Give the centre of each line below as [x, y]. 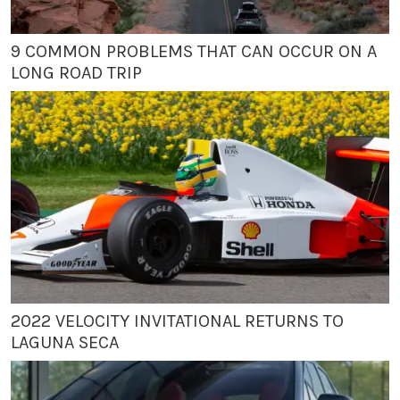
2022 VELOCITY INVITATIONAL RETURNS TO [177, 321]
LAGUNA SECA [65, 342]
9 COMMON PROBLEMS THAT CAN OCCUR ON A [194, 51]
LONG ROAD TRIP [76, 72]
